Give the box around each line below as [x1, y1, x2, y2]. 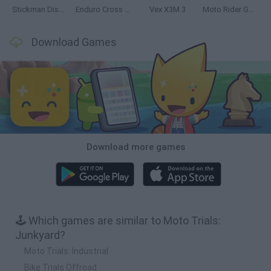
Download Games [31, 36, 117, 48]
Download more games [86, 141, 185, 152]
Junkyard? [15, 228, 65, 241]
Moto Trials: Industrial [24, 246, 108, 256]
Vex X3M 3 [149, 5, 186, 14]
